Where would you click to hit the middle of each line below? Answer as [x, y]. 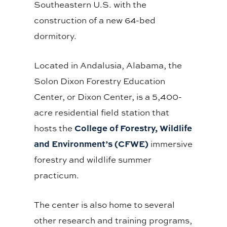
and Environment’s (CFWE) [91, 144]
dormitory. [55, 36]
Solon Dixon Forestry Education [100, 81]
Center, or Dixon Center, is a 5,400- [108, 97]
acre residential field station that [102, 112]
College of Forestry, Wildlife [134, 128]
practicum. [57, 175]
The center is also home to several [105, 205]
